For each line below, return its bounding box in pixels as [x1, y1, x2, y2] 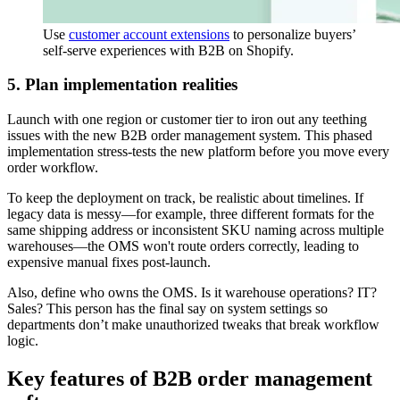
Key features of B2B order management [7, 367, 372, 391]
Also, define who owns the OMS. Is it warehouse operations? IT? [7, 285, 377, 301]
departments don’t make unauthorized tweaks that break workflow [7, 317, 379, 333]
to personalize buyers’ [229, 26, 355, 42]
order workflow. [7, 160, 102, 176]
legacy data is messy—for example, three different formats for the [7, 206, 374, 222]
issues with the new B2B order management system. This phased [7, 128, 372, 144]
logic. [7, 333, 38, 349]
